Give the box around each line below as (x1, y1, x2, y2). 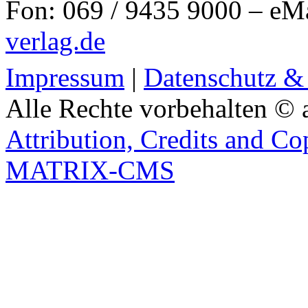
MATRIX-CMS (5, 155, 175, 186)
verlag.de (5, 26, 105, 56)
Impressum (5, 63, 124, 93)
